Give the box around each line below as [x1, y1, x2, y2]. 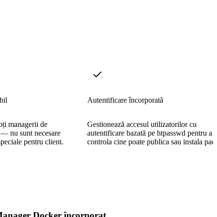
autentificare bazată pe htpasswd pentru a [87, 128, 212, 137]
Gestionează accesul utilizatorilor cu [87, 120, 197, 128]
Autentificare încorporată [87, 95, 163, 104]
